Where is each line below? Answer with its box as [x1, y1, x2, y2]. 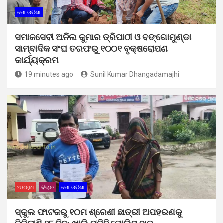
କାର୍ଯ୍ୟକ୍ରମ [15, 54, 58, 65]
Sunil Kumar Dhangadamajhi [90, 70, 179, 78]
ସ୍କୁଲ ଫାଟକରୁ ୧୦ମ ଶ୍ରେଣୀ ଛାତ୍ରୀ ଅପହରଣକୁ [15, 206, 182, 217]
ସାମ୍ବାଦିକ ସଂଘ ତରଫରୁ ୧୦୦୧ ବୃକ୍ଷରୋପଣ [15, 43, 168, 54]
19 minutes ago [24, 70, 73, 78]
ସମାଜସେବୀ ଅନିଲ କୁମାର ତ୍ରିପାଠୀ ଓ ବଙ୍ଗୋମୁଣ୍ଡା [15, 31, 191, 42]
